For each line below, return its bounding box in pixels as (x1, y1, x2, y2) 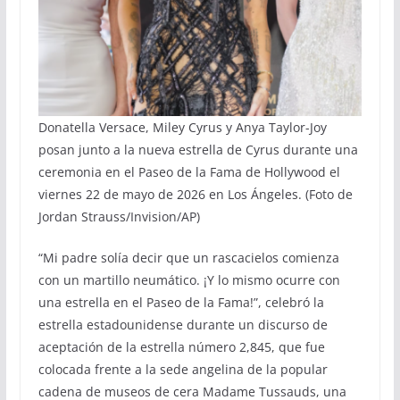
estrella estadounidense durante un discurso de (37, 315, 328, 333)
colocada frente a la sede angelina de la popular (37, 360, 328, 378)
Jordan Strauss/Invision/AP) (37, 207, 200, 225)
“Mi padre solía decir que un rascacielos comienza (37, 248, 339, 266)
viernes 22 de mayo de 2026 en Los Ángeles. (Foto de (37, 185, 353, 203)
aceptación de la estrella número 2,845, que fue (37, 337, 325, 355)
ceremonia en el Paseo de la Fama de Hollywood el (37, 162, 340, 180)
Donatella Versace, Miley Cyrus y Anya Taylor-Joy (37, 118, 327, 136)
